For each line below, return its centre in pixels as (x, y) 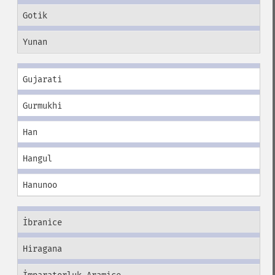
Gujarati (42, 79)
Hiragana (42, 249)
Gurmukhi (42, 106)
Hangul (37, 159)
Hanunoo (40, 185)
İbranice (42, 223)
